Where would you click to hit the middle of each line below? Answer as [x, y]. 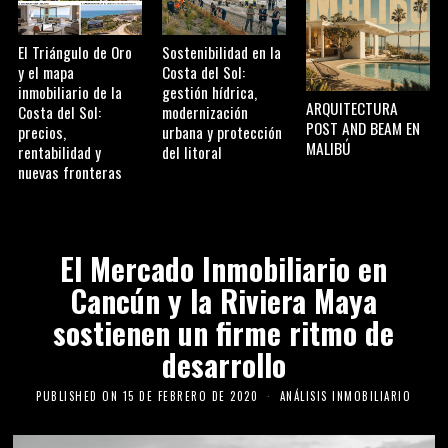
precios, [42, 132]
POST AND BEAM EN [362, 128]
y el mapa [46, 72]
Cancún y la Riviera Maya [223, 300]
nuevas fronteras [70, 172]
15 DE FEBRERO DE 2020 [190, 395]
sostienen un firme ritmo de [224, 332]
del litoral [192, 152]
